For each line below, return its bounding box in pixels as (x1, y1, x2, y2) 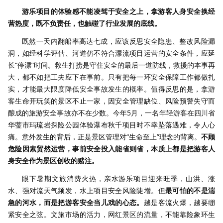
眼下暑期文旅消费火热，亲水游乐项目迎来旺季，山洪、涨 (22, 174, 215, 184)
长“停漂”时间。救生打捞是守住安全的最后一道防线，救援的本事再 (8, 60, 215, 70)
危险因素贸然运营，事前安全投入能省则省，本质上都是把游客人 (8, 144, 215, 154)
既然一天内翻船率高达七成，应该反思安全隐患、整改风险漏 (22, 36, 215, 46)
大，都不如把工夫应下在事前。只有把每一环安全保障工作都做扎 (8, 72, 215, 82)
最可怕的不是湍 (165, 186, 216, 196)
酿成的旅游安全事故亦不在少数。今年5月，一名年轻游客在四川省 (8, 108, 215, 118)
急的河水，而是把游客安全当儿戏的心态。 (8, 198, 144, 208)
